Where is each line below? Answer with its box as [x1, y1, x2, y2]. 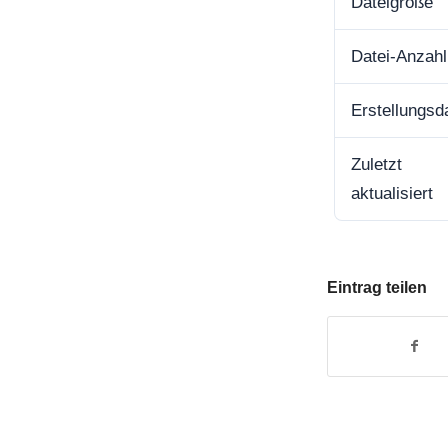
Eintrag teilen [327, 279, 427, 296]
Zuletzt [351, 154, 402, 174]
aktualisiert [351, 183, 433, 203]
